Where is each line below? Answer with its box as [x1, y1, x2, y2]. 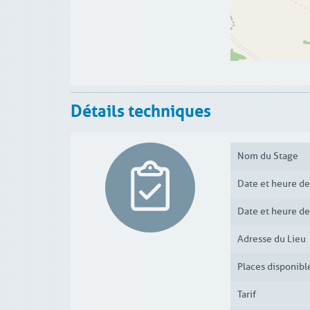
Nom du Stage [237, 150, 298, 163]
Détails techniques [71, 95, 211, 122]
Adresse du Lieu [237, 233, 306, 246]
